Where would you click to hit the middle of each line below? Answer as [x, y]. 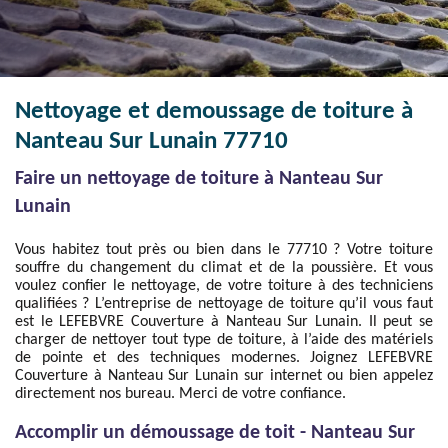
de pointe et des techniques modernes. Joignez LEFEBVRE [224, 358]
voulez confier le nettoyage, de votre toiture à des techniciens [224, 286]
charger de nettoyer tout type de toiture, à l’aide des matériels [224, 340]
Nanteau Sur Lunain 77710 [151, 141]
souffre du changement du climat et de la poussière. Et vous [224, 268]
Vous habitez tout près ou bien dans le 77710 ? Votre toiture [224, 250]
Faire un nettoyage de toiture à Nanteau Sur [199, 179]
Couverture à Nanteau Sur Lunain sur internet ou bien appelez [224, 376]
